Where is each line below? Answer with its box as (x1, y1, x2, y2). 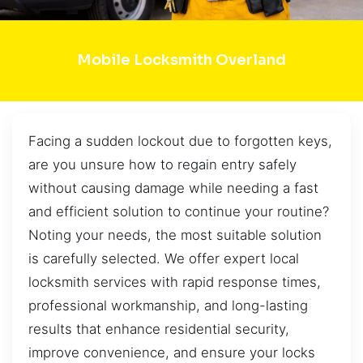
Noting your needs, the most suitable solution (28, 226, 322, 243)
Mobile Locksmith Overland (77, 51, 286, 70)
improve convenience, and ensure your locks (28, 344, 315, 361)
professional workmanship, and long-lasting (28, 297, 308, 314)
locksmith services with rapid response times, (28, 273, 321, 290)
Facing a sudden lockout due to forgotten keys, (28, 132, 332, 149)
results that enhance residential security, (28, 320, 289, 337)
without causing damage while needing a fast (28, 179, 318, 196)
